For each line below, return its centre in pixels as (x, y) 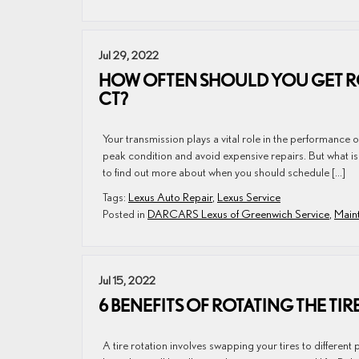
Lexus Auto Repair (170, 197)
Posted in (125, 214)
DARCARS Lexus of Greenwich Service (238, 214)
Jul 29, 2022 (129, 55)
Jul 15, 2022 (127, 280)
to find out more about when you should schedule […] (224, 172)
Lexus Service (249, 197)
